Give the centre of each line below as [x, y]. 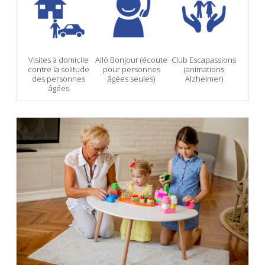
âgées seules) [132, 78]
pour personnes [131, 69]
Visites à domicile [59, 59]
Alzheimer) [204, 78]
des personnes [59, 78]
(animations [204, 69]
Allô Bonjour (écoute [132, 59]
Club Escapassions [204, 59]
